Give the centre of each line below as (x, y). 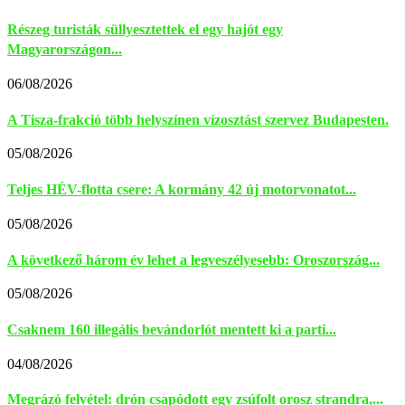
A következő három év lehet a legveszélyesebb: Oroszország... (193, 259)
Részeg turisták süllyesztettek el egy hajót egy (145, 30)
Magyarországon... (65, 50)
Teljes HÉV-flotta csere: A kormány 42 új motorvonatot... (182, 190)
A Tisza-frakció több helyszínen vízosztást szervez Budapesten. (198, 119)
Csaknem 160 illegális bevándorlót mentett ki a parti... (172, 329)
